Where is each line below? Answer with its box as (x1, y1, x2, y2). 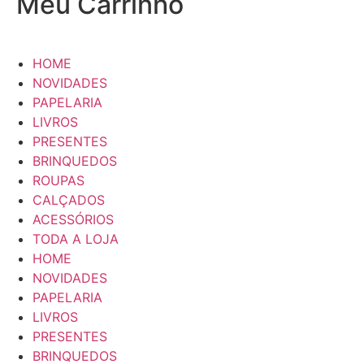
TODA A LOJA (32, 231, 119, 247)
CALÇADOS (32, 192, 105, 208)
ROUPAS (32, 172, 84, 188)
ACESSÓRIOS (32, 211, 114, 227)
